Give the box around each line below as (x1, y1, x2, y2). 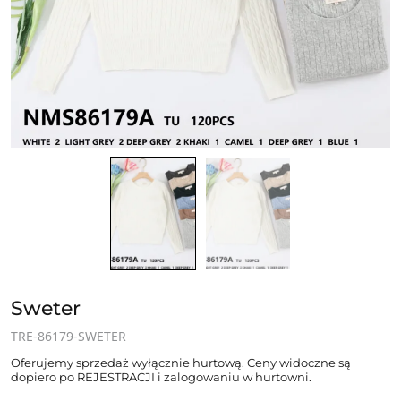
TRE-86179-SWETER (11, 327, 126, 345)
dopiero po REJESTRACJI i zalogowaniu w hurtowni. (11, 369, 311, 384)
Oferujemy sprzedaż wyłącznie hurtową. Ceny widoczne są (11, 354, 351, 370)
